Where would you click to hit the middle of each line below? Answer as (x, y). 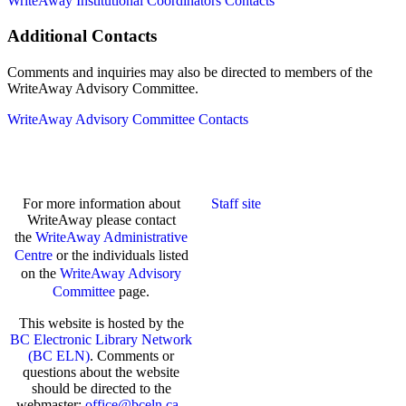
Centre (33, 256)
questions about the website (101, 372)
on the (41, 274)
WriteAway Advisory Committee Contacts (128, 120)
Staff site (236, 204)
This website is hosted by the (101, 324)
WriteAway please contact (101, 220)
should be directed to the (101, 389)
